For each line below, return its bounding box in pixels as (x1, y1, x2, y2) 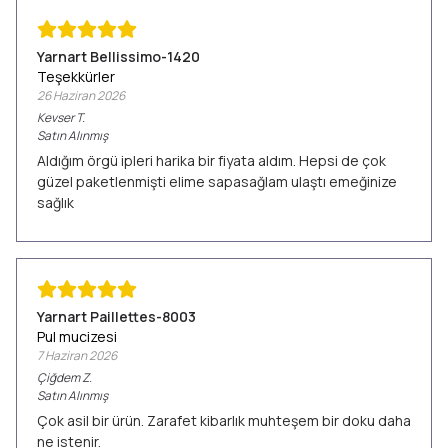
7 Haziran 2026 (37, 347, 117, 364)
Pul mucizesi (37, 327, 117, 346)
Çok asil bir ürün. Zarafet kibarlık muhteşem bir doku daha (37, 411, 411, 430)
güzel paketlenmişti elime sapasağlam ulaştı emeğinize (37, 172, 397, 191)
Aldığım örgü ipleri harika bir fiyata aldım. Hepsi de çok (37, 151, 386, 170)
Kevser (37, 109, 74, 126)
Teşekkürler (37, 67, 115, 86)
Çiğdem (37, 369, 82, 386)
